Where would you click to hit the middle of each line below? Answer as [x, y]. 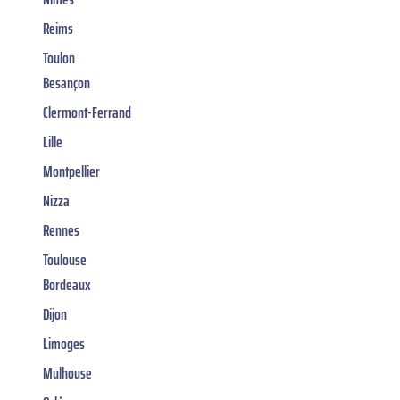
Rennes [61, 231]
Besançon [67, 83]
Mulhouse [67, 374]
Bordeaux [67, 285]
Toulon [59, 58]
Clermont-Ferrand [87, 113]
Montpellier [71, 172]
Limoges [64, 344]
